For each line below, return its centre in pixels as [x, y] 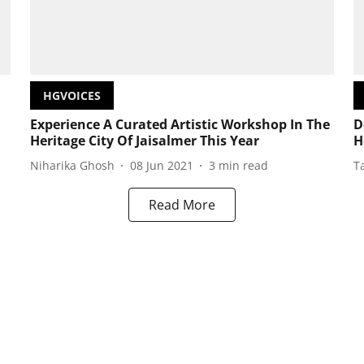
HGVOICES [71, 96]
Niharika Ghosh [72, 165]
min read [243, 165]
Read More [182, 205]
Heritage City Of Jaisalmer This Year [144, 141]
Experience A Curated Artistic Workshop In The [180, 125]
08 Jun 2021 [161, 165]
